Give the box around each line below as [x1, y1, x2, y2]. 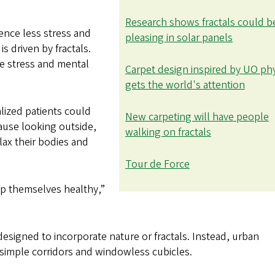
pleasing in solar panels [125, 29, 233, 45]
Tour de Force [125, 156, 190, 172]
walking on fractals [125, 124, 211, 140]
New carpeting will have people [125, 109, 269, 125]
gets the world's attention [125, 77, 245, 93]
